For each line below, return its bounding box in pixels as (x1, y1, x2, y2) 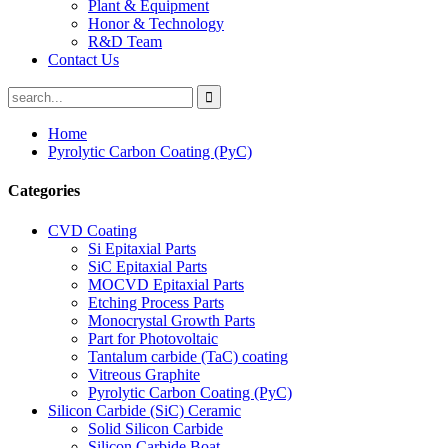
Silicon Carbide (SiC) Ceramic (48, 401, 241, 419)
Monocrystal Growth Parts (88, 311, 255, 329)
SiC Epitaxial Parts (88, 257, 207, 275)
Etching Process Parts (88, 293, 224, 311)
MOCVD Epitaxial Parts (88, 275, 244, 293)
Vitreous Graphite (88, 365, 200, 383)
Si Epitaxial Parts (88, 239, 196, 257)
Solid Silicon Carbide (88, 419, 223, 437)
